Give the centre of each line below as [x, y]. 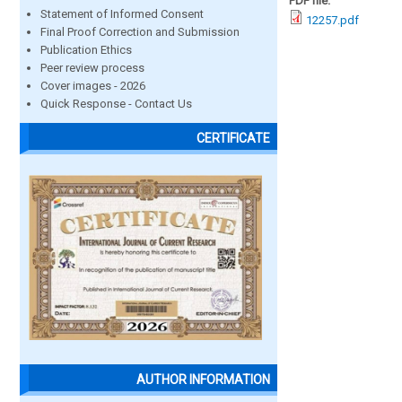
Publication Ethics [86, 50]
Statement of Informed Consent [122, 14]
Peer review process [92, 68]
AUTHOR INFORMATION [203, 380]
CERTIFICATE [233, 139]
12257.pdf [332, 20]
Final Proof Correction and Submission [140, 32]
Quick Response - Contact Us [116, 104]
